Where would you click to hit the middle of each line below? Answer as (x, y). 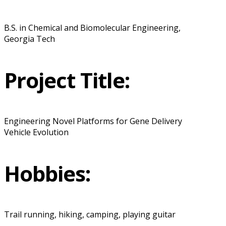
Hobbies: (47, 173)
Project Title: (67, 80)
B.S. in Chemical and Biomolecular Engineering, (92, 27)
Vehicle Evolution (36, 132)
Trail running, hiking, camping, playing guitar (90, 214)
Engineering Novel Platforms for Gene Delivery (93, 121)
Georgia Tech (30, 39)
